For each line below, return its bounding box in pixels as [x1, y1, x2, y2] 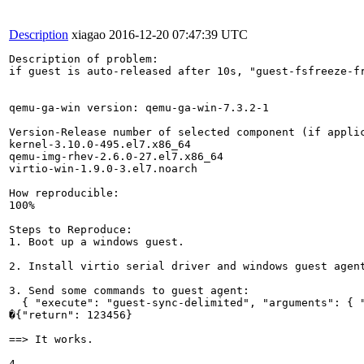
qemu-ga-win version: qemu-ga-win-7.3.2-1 [9, 101, 269, 114]
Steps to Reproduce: [9, 223, 132, 236]
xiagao [71, 27, 109, 41]
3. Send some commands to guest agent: [9, 284, 249, 297]
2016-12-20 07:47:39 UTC [109, 27, 248, 41]
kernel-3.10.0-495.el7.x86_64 [9, 137, 191, 150]
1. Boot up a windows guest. [9, 235, 184, 248]
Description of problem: [9, 52, 158, 65]
